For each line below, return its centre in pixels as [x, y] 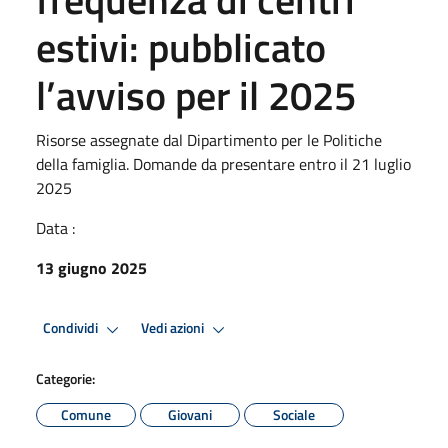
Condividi [72, 328]
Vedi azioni [174, 328]
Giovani [190, 414]
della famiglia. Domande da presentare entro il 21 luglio [223, 163]
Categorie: [65, 378]
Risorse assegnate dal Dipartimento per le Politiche [209, 139]
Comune [86, 414]
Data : [55, 227]
